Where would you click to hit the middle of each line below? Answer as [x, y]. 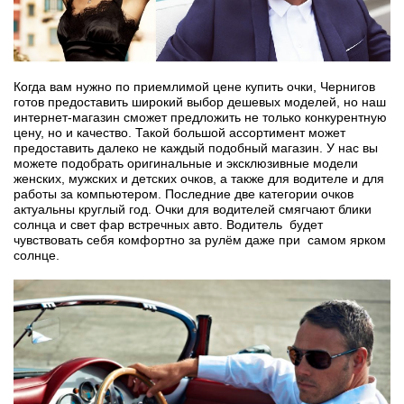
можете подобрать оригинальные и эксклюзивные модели [186, 163]
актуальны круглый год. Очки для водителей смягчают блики [193, 209]
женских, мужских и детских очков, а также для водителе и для [199, 178]
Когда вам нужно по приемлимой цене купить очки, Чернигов [194, 86]
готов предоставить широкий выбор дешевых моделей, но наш [200, 101]
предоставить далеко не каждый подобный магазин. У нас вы [196, 147]
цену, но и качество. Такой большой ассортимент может [179, 132]
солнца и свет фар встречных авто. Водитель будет [168, 224]
